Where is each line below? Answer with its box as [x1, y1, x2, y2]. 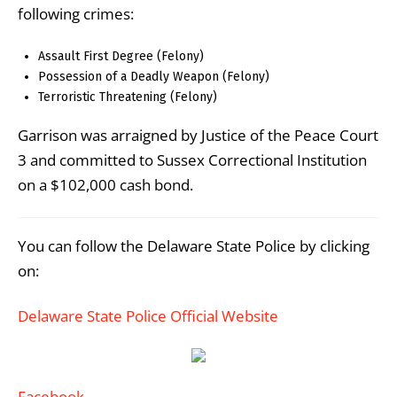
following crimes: [18, 3, 134, 24]
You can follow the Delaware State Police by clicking [18, 236, 370, 257]
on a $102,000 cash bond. [18, 175, 193, 196]
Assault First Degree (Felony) [38, 48, 205, 64]
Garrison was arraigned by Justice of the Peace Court [18, 125, 378, 146]
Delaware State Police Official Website [18, 305, 278, 326]
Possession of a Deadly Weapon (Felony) [38, 68, 270, 84]
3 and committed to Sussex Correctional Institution [18, 150, 367, 171]
